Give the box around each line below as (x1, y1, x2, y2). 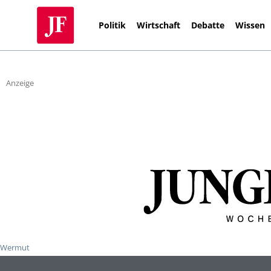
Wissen (235, 19, 266, 31)
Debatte (191, 19, 225, 31)
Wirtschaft (137, 19, 181, 31)
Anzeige (6, 77, 34, 89)
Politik (99, 19, 126, 31)
